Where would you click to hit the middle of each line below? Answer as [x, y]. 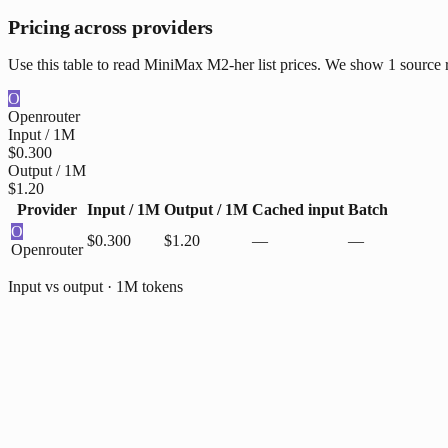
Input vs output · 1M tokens [95, 286]
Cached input [298, 209]
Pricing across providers [111, 26]
